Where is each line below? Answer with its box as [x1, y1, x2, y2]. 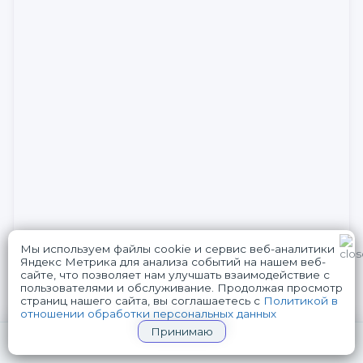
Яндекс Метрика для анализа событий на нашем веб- [20, 255, 326, 268]
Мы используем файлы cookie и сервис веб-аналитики [20, 242, 335, 255]
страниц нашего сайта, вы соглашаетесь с [20, 294, 263, 307]
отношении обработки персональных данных [20, 307, 276, 320]
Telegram [199, 282, 261, 298]
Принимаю [150, 325, 213, 338]
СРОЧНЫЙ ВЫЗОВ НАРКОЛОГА [32, 339, 194, 351]
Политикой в [263, 294, 338, 307]
